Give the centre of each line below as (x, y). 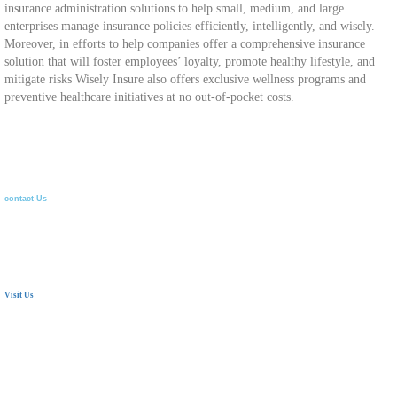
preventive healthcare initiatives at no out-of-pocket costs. (149, 97)
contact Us (26, 199)
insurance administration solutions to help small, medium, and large (174, 9)
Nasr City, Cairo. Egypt (64, 346)
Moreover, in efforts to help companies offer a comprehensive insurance (185, 44)
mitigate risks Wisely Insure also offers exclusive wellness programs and (185, 80)
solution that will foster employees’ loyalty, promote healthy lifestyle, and (190, 62)
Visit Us (19, 296)
